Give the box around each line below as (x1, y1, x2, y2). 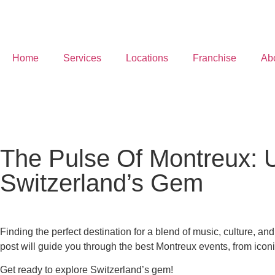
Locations (126, 53, 168, 63)
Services (63, 53, 101, 63)
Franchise (193, 53, 236, 63)
